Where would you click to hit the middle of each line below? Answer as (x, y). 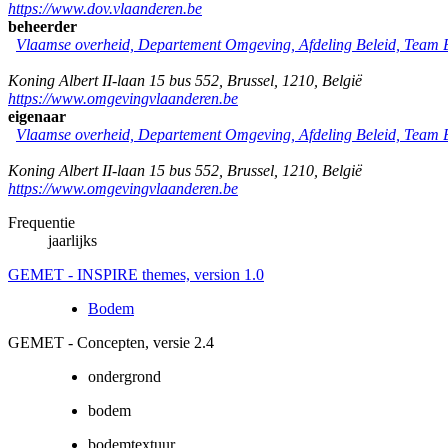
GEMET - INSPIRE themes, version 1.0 (136, 274)
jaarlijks (72, 240)
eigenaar (37, 116)
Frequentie (41, 222)
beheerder (42, 26)
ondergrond (124, 376)
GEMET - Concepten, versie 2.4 (111, 342)
